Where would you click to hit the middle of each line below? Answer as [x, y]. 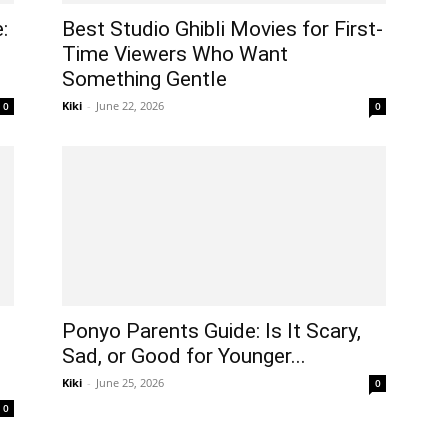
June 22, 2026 [130, 105]
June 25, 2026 [130, 382]
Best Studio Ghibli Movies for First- [222, 29]
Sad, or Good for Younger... [184, 356]
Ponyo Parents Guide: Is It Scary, [211, 331]
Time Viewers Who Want [175, 54]
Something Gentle [144, 79]
